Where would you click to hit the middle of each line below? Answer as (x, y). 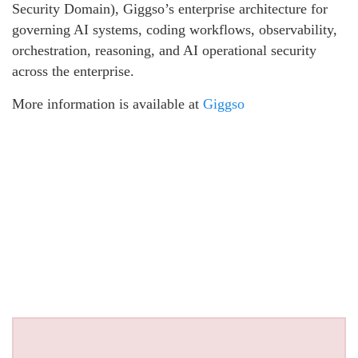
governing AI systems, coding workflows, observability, (175, 30)
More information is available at (107, 104)
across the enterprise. (73, 72)
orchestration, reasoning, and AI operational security (164, 51)
